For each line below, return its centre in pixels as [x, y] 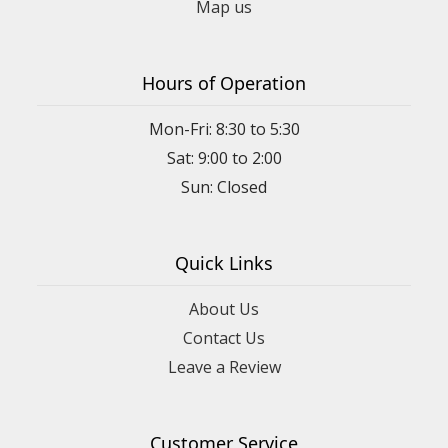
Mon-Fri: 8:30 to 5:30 [224, 128]
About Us [224, 308]
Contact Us [224, 337]
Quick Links [224, 262]
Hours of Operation [224, 82]
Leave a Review [224, 366]
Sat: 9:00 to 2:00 [224, 157]
